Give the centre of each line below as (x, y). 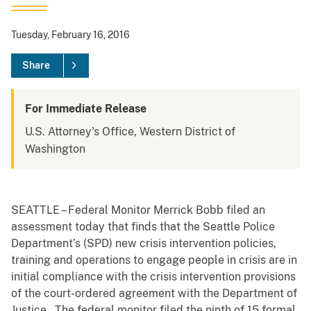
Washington (55, 149)
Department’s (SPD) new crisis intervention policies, (144, 244)
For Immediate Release (86, 109)
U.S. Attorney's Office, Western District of (130, 132)
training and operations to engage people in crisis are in (154, 260)
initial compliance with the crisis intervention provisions (153, 277)
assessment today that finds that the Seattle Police (143, 227)
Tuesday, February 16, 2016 (70, 35)
